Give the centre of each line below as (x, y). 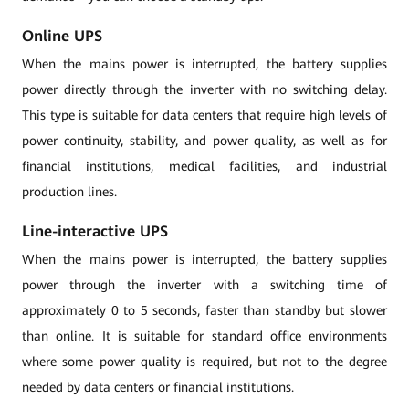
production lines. (69, 192)
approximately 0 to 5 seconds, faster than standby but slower (204, 310)
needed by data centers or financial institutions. (158, 387)
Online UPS (62, 36)
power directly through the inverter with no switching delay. (204, 89)
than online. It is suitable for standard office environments (204, 336)
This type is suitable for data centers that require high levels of (204, 115)
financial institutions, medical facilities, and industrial (204, 166)
